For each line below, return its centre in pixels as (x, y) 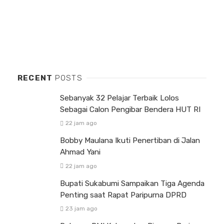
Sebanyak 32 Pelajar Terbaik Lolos (119, 98)
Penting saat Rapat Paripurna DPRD (123, 195)
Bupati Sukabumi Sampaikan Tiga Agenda (132, 183)
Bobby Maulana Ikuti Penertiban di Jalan (130, 141)
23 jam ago (81, 208)
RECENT (36, 78)
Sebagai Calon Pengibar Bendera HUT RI (130, 110)
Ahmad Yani (80, 152)
